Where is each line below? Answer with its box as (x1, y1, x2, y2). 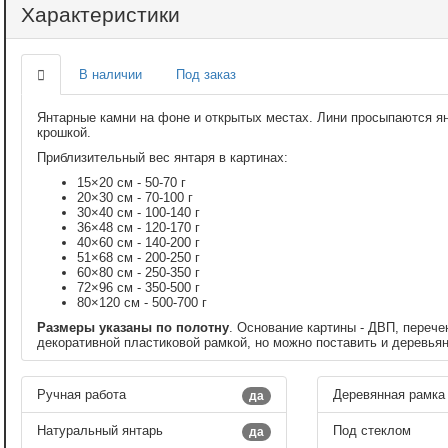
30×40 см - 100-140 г (77, 204, 200, 220)
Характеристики (21, 2, 180, 26)
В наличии (79, 66, 142, 82)
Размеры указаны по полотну (37, 319, 229, 335)
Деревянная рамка (332, 386, 445, 402)
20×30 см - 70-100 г (77, 189, 193, 205)
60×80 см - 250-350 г (77, 264, 200, 280)
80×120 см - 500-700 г (77, 294, 207, 310)
